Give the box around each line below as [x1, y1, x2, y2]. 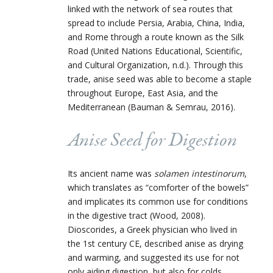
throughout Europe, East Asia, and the [68, 87, 218, 99]
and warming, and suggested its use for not [68, 251, 239, 263]
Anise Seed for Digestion [68, 127, 237, 154]
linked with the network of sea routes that [68, 2, 233, 15]
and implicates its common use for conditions [68, 195, 248, 207]
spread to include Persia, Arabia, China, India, [68, 16, 245, 29]
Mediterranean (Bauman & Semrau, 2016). [68, 101, 235, 113]
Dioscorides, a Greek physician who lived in [68, 223, 237, 235]
